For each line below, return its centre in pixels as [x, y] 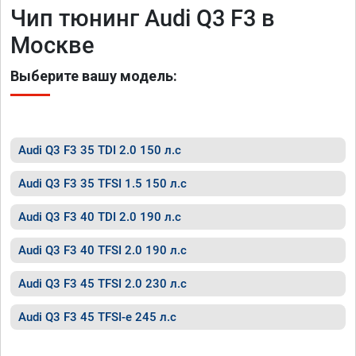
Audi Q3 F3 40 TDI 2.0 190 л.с [100, 217]
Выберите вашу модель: [94, 76]
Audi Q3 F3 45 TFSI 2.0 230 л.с [103, 284]
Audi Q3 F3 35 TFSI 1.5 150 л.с [103, 184]
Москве [52, 45]
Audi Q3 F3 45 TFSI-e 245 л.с [97, 317]
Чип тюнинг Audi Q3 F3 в [143, 18]
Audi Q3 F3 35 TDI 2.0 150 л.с [100, 150]
